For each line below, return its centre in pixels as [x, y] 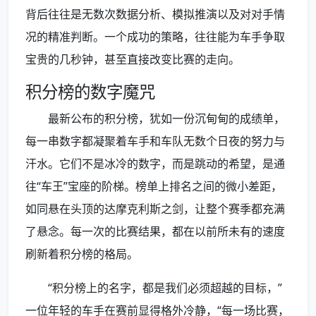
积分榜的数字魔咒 [90, 92]
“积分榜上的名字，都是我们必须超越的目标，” [165, 288]
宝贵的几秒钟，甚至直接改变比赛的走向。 [133, 60]
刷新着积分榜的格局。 [82, 254]
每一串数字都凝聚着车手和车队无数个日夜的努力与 [155, 141]
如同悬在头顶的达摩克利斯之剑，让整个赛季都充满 [155, 209]
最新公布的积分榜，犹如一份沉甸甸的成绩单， [166, 119]
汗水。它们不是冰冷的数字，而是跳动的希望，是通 [155, 164]
